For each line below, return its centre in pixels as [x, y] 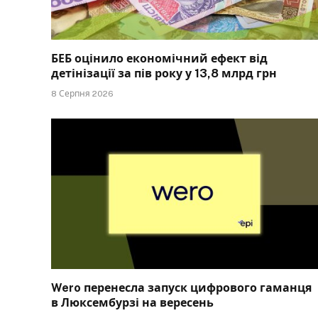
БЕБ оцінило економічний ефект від [159, 59]
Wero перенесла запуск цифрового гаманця [181, 287]
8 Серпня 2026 [82, 94]
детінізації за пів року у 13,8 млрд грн [164, 74]
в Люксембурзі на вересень [132, 302]
